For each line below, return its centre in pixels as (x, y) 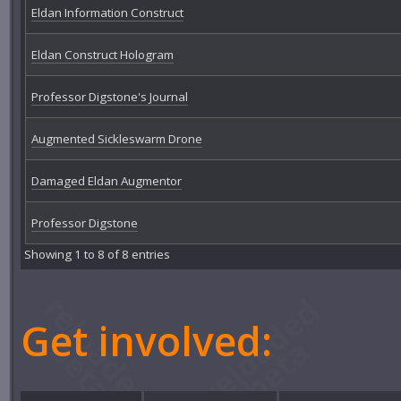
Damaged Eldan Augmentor (106, 180)
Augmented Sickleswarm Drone (116, 138)
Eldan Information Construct (107, 12)
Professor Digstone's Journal (109, 96)
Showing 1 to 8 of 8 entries (98, 254)
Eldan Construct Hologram (102, 54)
